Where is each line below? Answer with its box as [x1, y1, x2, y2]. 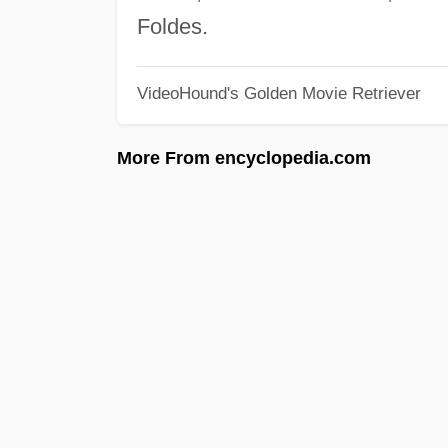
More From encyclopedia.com [117, 147, 371, 168]
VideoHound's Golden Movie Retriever [136, 84, 421, 103]
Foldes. [136, 13, 208, 39]
